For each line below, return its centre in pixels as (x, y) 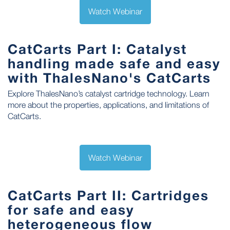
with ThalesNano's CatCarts (109, 78)
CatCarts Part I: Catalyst (97, 49)
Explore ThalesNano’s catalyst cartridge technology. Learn (109, 93)
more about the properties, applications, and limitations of (108, 104)
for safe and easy (71, 209)
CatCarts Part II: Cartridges (108, 195)
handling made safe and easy (114, 63)
